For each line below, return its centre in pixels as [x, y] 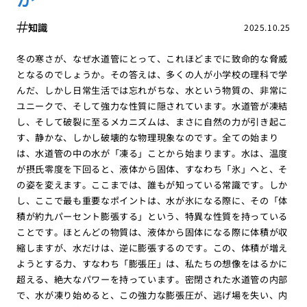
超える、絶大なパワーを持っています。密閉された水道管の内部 [152, 279]
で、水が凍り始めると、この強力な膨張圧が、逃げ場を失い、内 [152, 295]
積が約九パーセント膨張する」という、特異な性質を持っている [152, 216]
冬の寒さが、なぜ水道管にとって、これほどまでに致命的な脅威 [152, 58]
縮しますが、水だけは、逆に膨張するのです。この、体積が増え [152, 247]
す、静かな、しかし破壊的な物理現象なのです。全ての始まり [147, 137]
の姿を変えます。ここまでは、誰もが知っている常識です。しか [152, 184]
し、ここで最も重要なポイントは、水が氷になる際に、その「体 [152, 200]
